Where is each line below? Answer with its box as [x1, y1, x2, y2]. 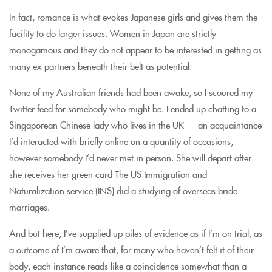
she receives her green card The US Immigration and [9, 168, 207, 180]
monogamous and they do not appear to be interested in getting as [9, 43, 262, 56]
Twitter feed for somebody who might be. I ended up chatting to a [9, 102, 256, 115]
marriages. [9, 200, 50, 213]
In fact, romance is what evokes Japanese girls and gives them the [9, 10, 257, 23]
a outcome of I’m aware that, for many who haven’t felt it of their [9, 243, 254, 256]
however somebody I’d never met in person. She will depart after [9, 151, 251, 164]
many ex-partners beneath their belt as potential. [9, 59, 192, 72]
